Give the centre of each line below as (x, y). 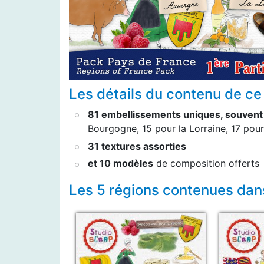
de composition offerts (206, 164)
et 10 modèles (121, 164)
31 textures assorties (137, 146)
